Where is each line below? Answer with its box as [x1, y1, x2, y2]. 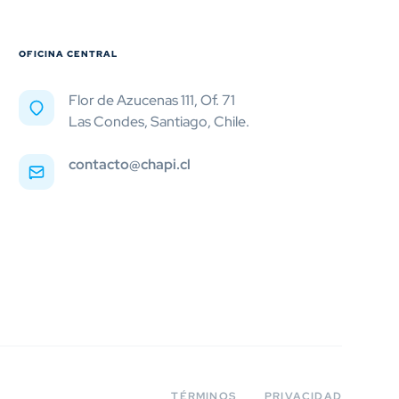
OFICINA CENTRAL [19, 48, 118, 60]
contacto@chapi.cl [69, 155, 191, 174]
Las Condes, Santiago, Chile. [69, 112, 250, 131]
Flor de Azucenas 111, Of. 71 [69, 91, 236, 110]
